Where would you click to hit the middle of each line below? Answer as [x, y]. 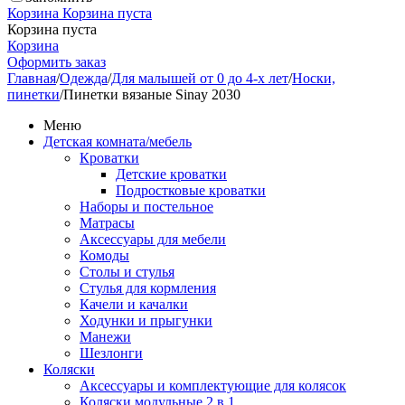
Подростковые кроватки [191, 190]
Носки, [314, 78]
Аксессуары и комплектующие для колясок [213, 385]
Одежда [84, 78]
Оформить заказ [57, 61]
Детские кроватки [171, 174]
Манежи [105, 336]
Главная [32, 78]
